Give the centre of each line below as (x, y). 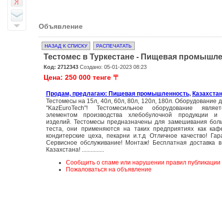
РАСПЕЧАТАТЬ (114, 46)
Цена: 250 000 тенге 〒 (82, 77)
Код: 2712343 (61, 67)
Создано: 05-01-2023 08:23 (112, 67)
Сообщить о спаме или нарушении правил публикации (143, 163)
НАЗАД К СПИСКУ (66, 46)
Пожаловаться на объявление (109, 169)
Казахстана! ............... (75, 150)
